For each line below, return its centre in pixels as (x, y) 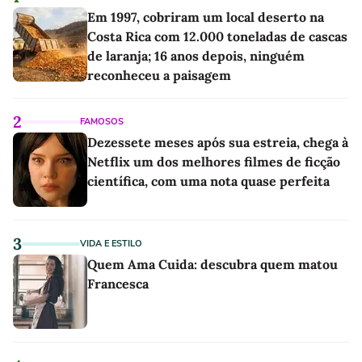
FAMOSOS (102, 121)
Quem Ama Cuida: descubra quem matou (213, 264)
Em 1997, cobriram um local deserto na (206, 17)
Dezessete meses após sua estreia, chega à (218, 142)
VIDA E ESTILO (111, 243)
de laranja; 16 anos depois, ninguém (196, 55)
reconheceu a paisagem (159, 75)
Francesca (118, 283)
